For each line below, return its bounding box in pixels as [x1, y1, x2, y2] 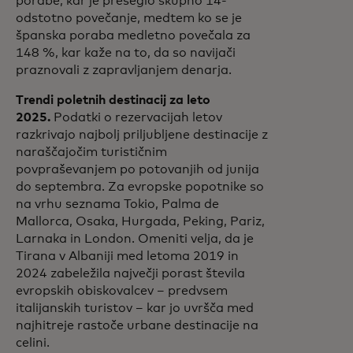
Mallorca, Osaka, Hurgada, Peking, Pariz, [16, 215, 265, 229]
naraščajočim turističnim [16, 146, 167, 159]
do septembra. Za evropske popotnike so [16, 180, 264, 194]
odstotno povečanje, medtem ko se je [16, 12, 242, 25]
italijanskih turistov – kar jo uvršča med [16, 302, 254, 315]
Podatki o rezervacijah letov [54, 111, 222, 124]
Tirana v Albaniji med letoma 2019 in [16, 250, 239, 263]
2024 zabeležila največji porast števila [16, 267, 245, 281]
